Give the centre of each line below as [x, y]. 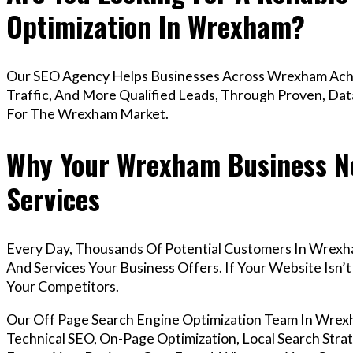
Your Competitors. [63, 286]
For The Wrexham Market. [87, 114]
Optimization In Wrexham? [156, 26]
